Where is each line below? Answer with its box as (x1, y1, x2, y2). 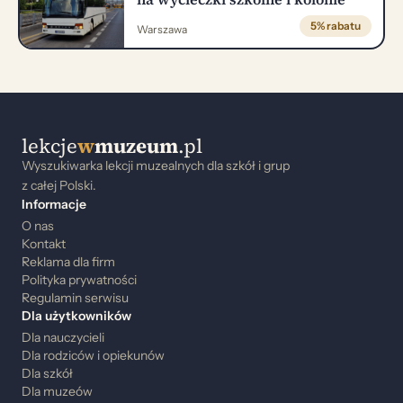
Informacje (22, 195, 86, 212)
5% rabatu (309, 19, 361, 32)
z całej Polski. (22, 176, 96, 193)
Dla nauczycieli (22, 328, 104, 345)
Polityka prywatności (22, 271, 137, 288)
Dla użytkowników (22, 307, 131, 324)
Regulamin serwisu (22, 289, 129, 306)
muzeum (94, 131, 178, 159)
